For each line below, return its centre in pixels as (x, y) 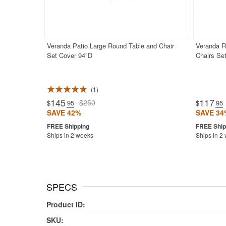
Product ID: (66, 204)
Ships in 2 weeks (70, 135)
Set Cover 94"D (69, 55)
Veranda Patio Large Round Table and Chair (110, 46)
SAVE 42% (64, 113)
